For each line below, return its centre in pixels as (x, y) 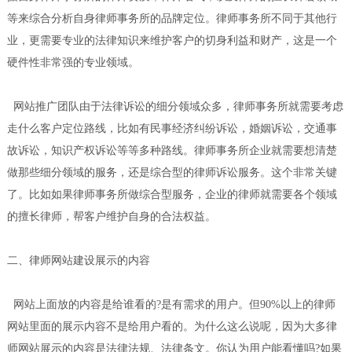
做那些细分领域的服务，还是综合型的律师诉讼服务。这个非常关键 (172, 172)
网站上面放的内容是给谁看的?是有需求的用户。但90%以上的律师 (171, 304)
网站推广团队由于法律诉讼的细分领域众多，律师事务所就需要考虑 (175, 106)
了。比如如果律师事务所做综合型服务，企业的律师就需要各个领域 (172, 194)
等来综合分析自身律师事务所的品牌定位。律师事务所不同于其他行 (172, 18)
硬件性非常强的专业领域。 (73, 62)
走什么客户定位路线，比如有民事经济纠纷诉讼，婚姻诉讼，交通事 (172, 128)
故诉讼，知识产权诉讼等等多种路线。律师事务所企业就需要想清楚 (172, 150)
